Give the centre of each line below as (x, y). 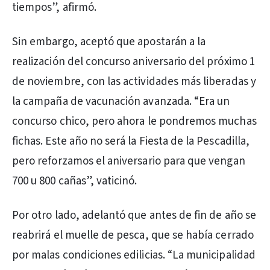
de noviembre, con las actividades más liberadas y (134, 82)
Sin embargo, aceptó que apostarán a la (109, 42)
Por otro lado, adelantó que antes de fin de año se (134, 215)
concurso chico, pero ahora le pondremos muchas (134, 121)
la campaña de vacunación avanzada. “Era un (121, 102)
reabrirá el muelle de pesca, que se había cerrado (133, 235)
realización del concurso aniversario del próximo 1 (133, 62)
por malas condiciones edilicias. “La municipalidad (134, 255)
